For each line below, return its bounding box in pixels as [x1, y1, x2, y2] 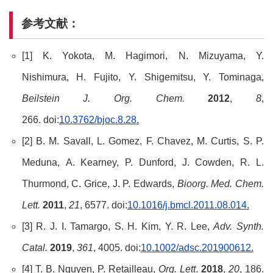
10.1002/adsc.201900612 [140, 242, 251, 253]
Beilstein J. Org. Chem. [21, 93, 185, 104]
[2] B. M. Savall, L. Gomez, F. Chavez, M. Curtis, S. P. [21, 135, 264, 146]
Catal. [21, 242, 50, 253]
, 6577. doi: [79, 199, 127, 210]
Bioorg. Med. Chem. [177, 178, 264, 189]
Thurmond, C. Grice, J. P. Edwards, [21, 178, 177, 189]
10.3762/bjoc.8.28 [58, 114, 136, 125]
